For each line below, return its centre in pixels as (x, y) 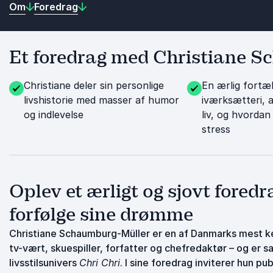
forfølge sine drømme (101, 214)
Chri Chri (100, 263)
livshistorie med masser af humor (101, 100)
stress (216, 129)
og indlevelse (54, 115)
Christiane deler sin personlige (94, 85)
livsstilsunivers (44, 263)
